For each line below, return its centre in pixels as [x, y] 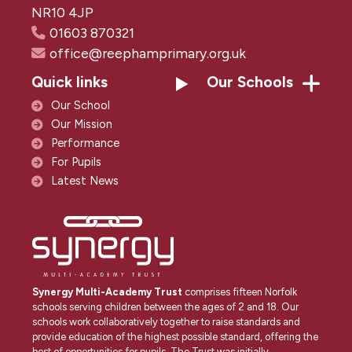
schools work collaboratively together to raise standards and [166, 321]
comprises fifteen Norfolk [240, 291]
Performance [85, 143]
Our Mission [82, 124]
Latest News [85, 181]
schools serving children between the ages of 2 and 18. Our [165, 306]
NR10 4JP [62, 12]
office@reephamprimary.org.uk [148, 53]
